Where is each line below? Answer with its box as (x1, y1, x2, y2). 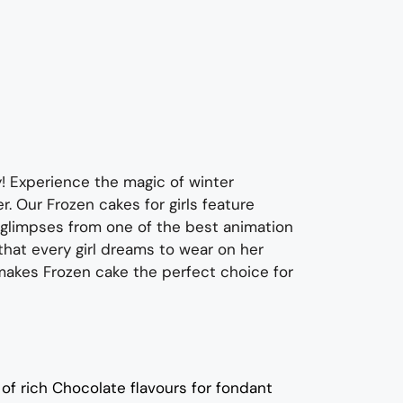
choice (220, 261, 273, 282)
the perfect (133, 261, 220, 282)
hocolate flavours (63, 378, 192, 399)
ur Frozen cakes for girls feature (28, 193, 255, 214)
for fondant (192, 378, 273, 399)
